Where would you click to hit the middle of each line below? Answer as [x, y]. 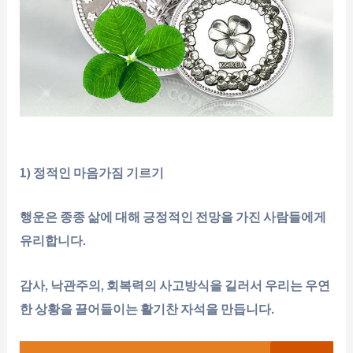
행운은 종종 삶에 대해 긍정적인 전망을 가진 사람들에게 [173, 217]
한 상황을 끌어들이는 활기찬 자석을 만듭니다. [147, 308]
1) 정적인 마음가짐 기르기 [92, 173]
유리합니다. [53, 241]
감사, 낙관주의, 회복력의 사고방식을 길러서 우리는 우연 [175, 285]
